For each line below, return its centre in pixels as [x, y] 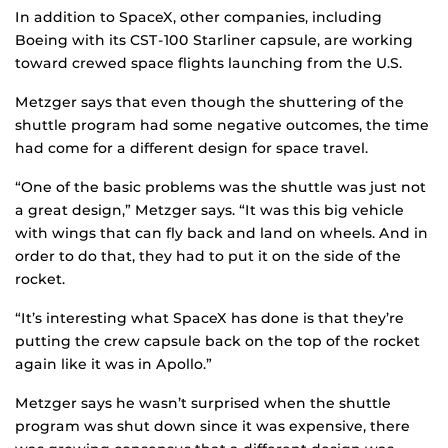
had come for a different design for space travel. [191, 148]
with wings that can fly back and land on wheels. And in [221, 233]
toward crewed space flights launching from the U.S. [208, 63]
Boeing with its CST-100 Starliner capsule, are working [214, 40]
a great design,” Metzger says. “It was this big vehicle [209, 210]
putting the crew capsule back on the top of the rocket [217, 341]
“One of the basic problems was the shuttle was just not [220, 187]
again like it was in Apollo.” [113, 364]
